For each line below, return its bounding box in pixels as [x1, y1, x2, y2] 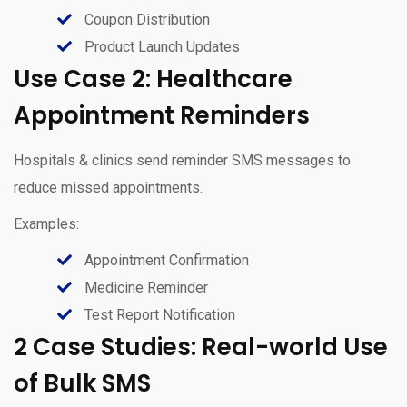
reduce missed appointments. [14, 178, 203, 196]
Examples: [14, 214, 79, 233]
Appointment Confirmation [81, 251, 249, 269]
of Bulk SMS [14, 366, 151, 400]
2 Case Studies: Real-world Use [14, 330, 388, 363]
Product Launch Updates [81, 37, 240, 55]
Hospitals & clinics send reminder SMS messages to [14, 151, 351, 169]
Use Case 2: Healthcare [14, 62, 293, 95]
